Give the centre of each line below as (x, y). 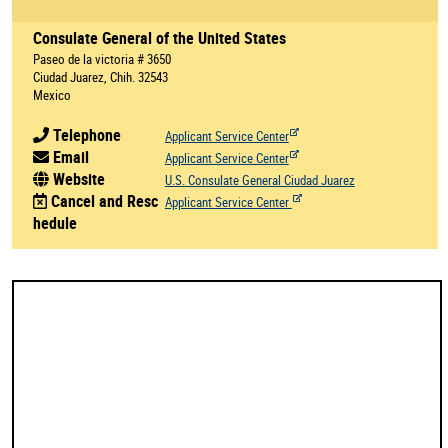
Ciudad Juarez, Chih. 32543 (101, 76)
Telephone (84, 134)
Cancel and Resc (102, 200)
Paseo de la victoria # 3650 (102, 58)
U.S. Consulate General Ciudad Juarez (259, 179)
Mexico (52, 94)
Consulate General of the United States (160, 37)
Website (76, 178)
